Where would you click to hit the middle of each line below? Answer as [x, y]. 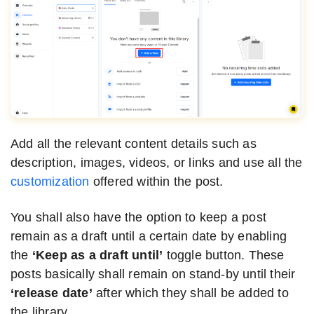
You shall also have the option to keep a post [139, 217]
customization [52, 181]
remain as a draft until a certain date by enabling [149, 236]
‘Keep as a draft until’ [97, 255]
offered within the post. [158, 181]
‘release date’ [52, 293]
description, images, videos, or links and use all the [157, 162]
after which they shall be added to [190, 293]
